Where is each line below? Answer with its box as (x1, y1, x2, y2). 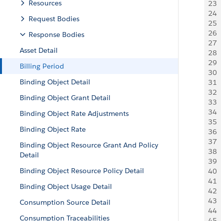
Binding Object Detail (20, 77, 90, 86)
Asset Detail (20, 46, 58, 55)
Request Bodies (29, 14, 79, 23)
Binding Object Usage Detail (20, 182, 112, 191)
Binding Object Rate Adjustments (20, 109, 129, 118)
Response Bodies (29, 30, 84, 39)
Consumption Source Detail (20, 198, 110, 207)
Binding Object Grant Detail (20, 93, 110, 102)
